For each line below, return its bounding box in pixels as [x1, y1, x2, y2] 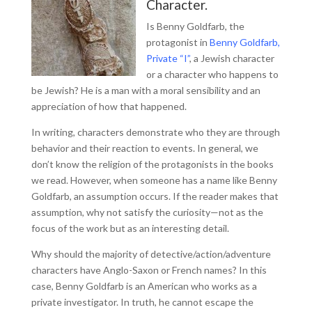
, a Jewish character [189, 52, 274, 64]
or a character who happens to [146, 68, 279, 80]
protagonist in [146, 36, 210, 48]
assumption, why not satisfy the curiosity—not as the [31, 206, 263, 218]
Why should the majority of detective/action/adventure [31, 248, 271, 260]
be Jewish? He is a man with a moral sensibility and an [31, 84, 260, 96]
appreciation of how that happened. [31, 100, 187, 112]
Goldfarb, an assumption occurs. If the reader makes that [31, 190, 279, 202]
